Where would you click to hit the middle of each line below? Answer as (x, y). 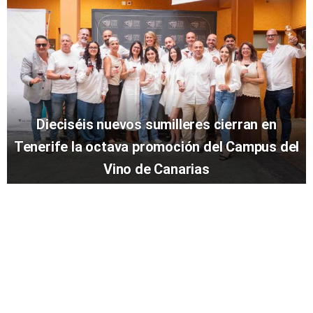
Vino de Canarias (156, 169)
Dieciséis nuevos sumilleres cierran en (156, 125)
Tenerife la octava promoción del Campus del (156, 147)
